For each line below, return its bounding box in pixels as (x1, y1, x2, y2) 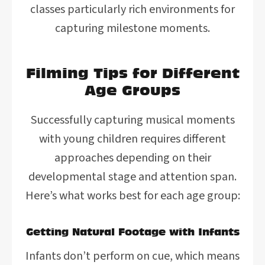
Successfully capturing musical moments (30, 112, 235, 128)
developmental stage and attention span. (28, 169, 237, 185)
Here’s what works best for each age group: (25, 188, 240, 204)
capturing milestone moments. (55, 20, 210, 37)
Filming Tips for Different (25, 64, 240, 82)
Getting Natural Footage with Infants (25, 225, 240, 238)
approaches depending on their (54, 150, 211, 166)
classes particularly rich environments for (30, 1, 235, 18)
